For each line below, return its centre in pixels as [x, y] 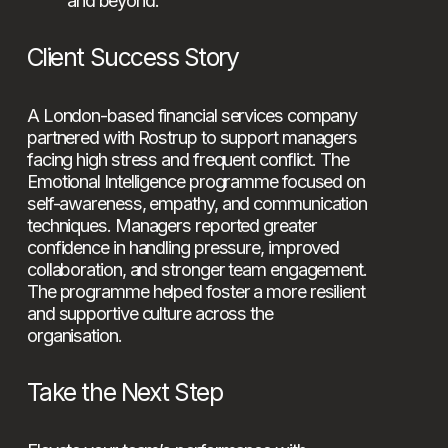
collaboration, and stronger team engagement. [196, 269]
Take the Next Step [124, 392]
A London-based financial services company [192, 115]
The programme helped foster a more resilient [195, 291]
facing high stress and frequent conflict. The [187, 159]
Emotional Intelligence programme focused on [196, 181]
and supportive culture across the [149, 313]
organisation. [74, 335]
